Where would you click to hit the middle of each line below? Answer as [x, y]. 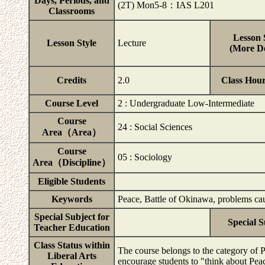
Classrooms [72, 11]
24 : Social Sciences [155, 127]
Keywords [72, 199]
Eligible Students [72, 181]
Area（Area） [72, 132]
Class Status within [72, 245]
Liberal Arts [72, 256]
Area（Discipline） [72, 162]
